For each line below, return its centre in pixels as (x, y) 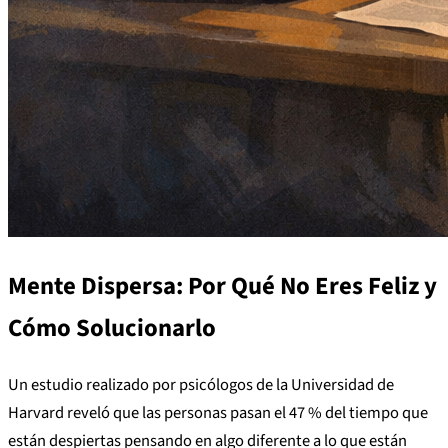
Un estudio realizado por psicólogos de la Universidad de (201, 384)
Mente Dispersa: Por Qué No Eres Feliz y (222, 287)
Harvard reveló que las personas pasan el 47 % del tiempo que (218, 412)
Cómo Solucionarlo (112, 329)
